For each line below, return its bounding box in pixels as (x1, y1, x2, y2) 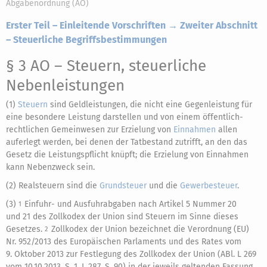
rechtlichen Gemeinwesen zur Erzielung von (6, 125, 173, 135)
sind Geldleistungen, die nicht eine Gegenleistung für (48, 100, 252, 110)
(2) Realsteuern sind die (6, 181, 100, 191)
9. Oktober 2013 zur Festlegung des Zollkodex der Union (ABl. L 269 (6, 249, 256, 259)
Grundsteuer (100, 181, 147, 191)
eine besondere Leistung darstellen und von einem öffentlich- (6, 112, 243, 122)
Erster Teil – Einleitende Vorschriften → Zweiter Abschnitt (6, 20, 257, 31)
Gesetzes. (6, 224, 45, 234)
